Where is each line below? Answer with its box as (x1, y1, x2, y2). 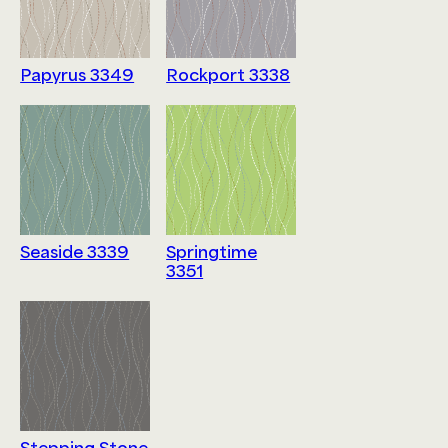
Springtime (166, 242, 258, 262)
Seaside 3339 (20, 242, 130, 262)
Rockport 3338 (166, 65, 291, 85)
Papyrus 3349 (20, 65, 135, 85)
